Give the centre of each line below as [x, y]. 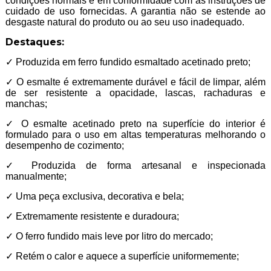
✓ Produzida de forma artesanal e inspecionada [135, 166]
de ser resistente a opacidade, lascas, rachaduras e [135, 93]
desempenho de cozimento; [64, 146]
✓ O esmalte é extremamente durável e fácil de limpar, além [135, 82]
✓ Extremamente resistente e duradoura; [92, 217]
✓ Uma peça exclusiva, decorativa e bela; [94, 197]
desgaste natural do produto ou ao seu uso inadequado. [125, 22]
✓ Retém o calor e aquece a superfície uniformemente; [122, 256]
